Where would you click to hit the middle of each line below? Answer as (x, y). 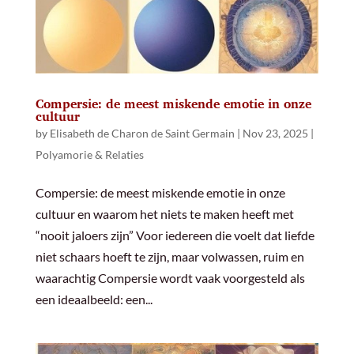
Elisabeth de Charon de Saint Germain (142, 134)
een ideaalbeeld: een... (94, 299)
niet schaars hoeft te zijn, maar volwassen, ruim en (169, 257)
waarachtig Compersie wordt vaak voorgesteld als (170, 278)
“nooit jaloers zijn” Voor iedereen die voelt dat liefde (175, 235)
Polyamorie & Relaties (89, 155)
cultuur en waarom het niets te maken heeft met (164, 214)
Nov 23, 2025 (275, 134)
